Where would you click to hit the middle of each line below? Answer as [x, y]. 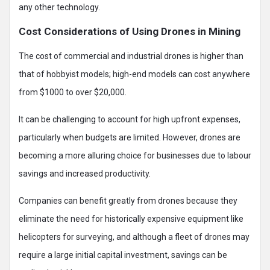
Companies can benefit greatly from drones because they [128, 200]
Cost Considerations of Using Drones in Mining [130, 31]
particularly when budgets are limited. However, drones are [130, 137]
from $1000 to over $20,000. [73, 92]
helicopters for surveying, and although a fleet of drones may [134, 237]
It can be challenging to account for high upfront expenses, [130, 119]
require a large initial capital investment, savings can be [123, 255]
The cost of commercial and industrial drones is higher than [131, 56]
